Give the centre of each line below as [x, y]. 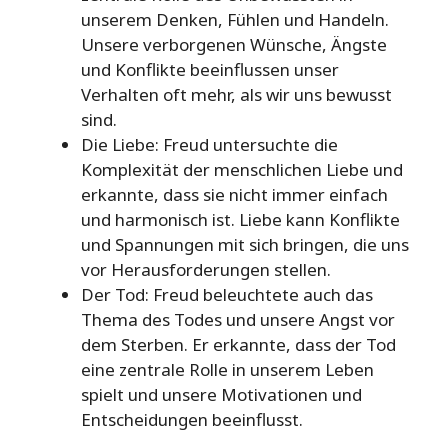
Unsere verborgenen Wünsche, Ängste [234, 45]
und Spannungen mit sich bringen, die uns [245, 245]
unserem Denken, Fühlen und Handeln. [235, 20]
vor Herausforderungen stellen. [206, 270]
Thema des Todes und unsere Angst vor [238, 320]
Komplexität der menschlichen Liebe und [242, 170]
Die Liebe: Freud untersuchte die [209, 145]
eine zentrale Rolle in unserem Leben [227, 370]
